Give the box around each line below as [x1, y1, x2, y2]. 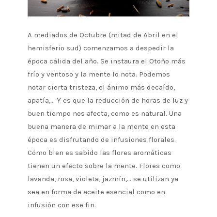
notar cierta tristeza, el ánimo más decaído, [27, 83, 175, 92]
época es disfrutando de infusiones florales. [27, 135, 176, 144]
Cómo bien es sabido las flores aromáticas [27, 148, 171, 157]
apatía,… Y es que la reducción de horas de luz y [27, 96, 188, 105]
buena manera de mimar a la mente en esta [27, 122, 175, 131]
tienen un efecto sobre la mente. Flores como [27, 161, 180, 170]
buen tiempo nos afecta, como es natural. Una [27, 109, 182, 118]
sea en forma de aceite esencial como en [27, 187, 165, 197]
